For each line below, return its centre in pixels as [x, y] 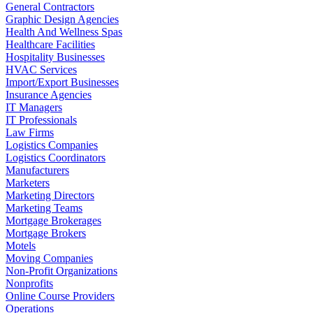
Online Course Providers [60, 296]
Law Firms [30, 132]
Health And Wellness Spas [64, 31]
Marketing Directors [50, 195]
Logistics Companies [52, 145]
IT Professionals [41, 119]
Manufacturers [37, 170]
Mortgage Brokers [46, 233]
